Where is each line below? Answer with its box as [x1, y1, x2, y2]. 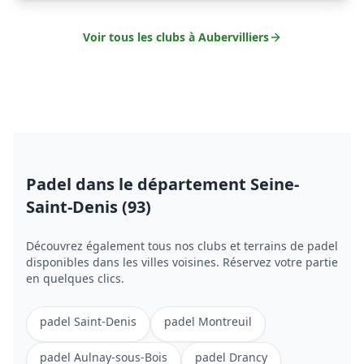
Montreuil [198, 314, 252, 330]
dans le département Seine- [76, 173, 299, 196]
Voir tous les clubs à [82, 29, 198, 45]
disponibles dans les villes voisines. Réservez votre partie [26, 254, 338, 271]
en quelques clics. [26, 271, 124, 287]
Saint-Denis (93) [26, 196, 151, 219]
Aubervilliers [197, 29, 269, 45]
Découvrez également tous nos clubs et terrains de [26, 238, 307, 254]
